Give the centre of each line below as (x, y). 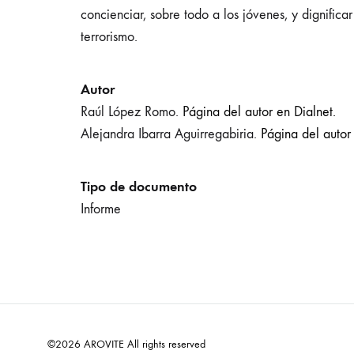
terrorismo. (109, 37)
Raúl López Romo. (132, 112)
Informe (101, 209)
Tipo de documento (139, 186)
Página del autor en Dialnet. (259, 112)
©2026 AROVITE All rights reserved (126, 344)
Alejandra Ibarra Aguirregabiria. (171, 134)
